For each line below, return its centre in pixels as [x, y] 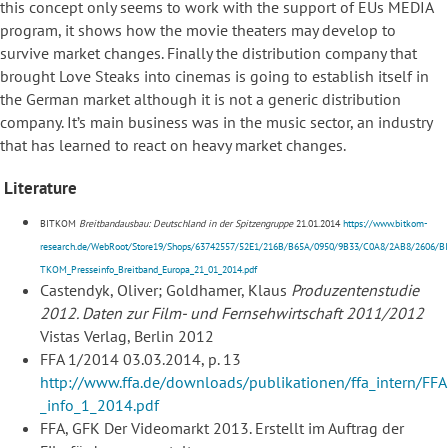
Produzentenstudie [355, 290]
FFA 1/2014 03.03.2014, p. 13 [140, 359]
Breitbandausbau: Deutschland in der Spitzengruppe [186, 224]
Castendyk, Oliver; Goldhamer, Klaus [165, 290]
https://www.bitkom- [385, 224]
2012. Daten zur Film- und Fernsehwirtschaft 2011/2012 [232, 313]
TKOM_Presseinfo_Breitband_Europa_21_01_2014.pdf [148, 270]
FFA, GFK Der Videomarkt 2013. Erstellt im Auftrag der [222, 428]
